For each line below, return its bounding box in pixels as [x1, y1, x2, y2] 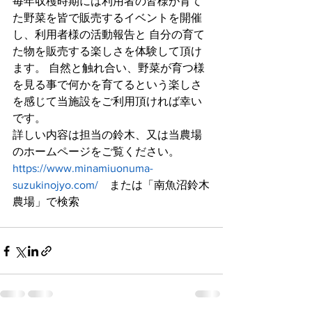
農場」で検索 [13, 196, 79, 208]
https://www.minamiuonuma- [13, 162, 153, 174]
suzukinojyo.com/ [13, 179, 98, 191]
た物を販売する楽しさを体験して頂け [13, 45, 202, 57]
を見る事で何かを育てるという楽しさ [13, 79, 202, 91]
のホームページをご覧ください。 [13, 146, 180, 157]
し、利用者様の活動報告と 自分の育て [13, 29, 205, 40]
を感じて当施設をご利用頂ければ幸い [13, 95, 202, 107]
